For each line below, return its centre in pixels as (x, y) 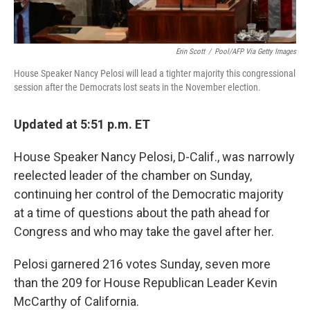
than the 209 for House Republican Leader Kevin (146, 283)
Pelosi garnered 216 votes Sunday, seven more (142, 264)
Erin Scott (190, 52)
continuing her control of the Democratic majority (149, 194)
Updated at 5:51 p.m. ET (82, 125)
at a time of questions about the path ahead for (142, 213)
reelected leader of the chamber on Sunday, (133, 176)
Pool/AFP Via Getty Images (255, 52)
